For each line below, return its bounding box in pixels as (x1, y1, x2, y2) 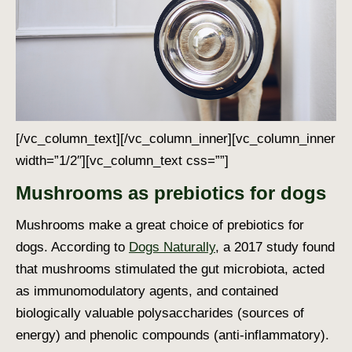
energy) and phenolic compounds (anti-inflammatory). (16, 327, 329, 343)
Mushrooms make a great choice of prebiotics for (16, 217, 304, 233)
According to (48, 239, 129, 255)
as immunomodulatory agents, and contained (16, 283, 278, 299)
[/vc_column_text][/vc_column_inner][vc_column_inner (16, 130, 335, 146)
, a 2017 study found (215, 239, 335, 255)
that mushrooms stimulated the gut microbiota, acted (16, 261, 324, 277)
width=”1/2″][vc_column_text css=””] (16, 152, 229, 168)
